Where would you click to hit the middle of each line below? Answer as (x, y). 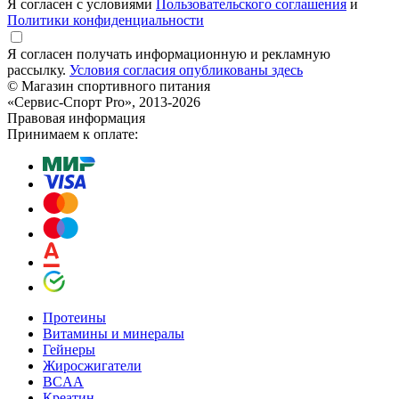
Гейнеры (69, 349)
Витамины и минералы (114, 333)
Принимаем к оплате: (73, 134)
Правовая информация (76, 118)
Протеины (74, 317)
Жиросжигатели (92, 365)
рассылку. (38, 69)
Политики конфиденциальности (106, 20)
